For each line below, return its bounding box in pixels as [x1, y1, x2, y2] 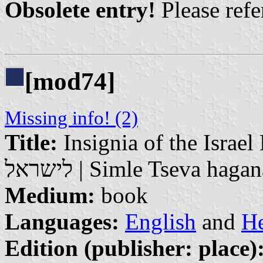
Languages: [5, 208, 119, 234]
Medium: [5, 182, 95, 208]
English [125, 208, 196, 234]
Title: [5, 129, 58, 155]
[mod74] [25, 67, 115, 95]
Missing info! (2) [5, 107, 138, 129]
